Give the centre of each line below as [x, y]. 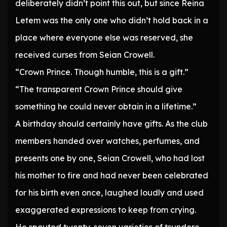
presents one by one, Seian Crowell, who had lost [110, 158]
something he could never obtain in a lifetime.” [106, 107]
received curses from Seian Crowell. [85, 55]
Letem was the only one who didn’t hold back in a [112, 21]
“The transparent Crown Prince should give [99, 89]
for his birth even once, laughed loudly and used [109, 193]
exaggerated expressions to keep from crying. [106, 210]
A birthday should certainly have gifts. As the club [111, 124]
